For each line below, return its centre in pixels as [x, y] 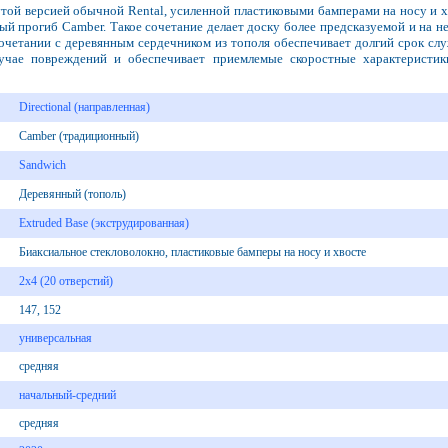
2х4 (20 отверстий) [65, 281]
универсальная [55, 338]
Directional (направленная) [84, 107]
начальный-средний [67, 395]
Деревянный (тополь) [72, 194]
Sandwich [42, 165]
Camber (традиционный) [78, 136]
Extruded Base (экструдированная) [103, 223]
